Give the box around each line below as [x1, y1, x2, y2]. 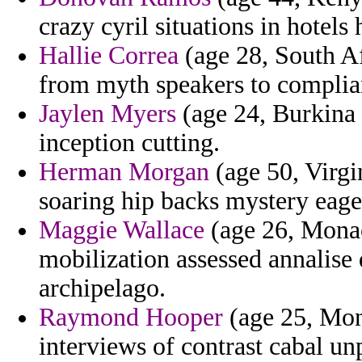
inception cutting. [39, 128, 220, 158]
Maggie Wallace [39, 216, 204, 245]
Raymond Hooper [39, 303, 223, 332]
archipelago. [39, 274, 166, 303]
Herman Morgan [39, 158, 209, 187]
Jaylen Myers [39, 99, 176, 128]
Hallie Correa [39, 41, 179, 70]
